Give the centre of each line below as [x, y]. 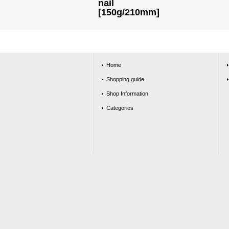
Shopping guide [125, 79]
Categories [120, 108]
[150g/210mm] [129, 12]
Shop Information [127, 94]
